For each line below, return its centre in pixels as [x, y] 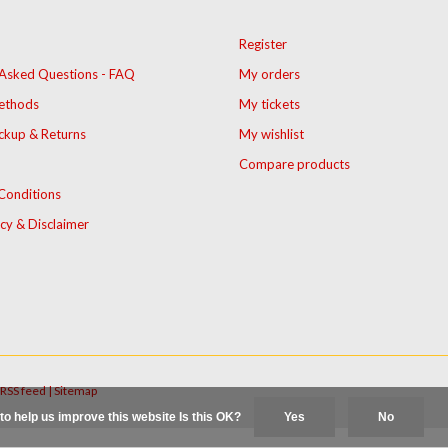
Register [263, 44]
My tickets [269, 104]
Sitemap [75, 391]
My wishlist [271, 134]
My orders [269, 74]
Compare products [294, 164]
